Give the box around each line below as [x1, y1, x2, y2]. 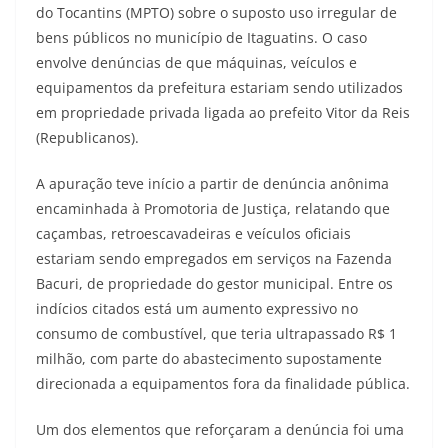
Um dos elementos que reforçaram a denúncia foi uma [36, 419, 404, 439]
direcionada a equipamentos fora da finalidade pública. [36, 373, 410, 393]
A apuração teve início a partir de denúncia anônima [36, 173, 389, 193]
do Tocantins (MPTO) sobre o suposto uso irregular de [36, 2, 397, 22]
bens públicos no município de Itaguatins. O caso [36, 27, 367, 47]
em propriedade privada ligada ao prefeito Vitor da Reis [36, 102, 410, 122]
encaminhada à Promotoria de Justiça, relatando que [36, 198, 390, 218]
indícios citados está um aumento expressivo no [36, 298, 358, 318]
